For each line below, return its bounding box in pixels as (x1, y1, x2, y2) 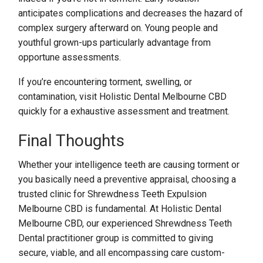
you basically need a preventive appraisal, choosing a (18, 174, 237, 185)
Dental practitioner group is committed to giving (18, 232, 214, 244)
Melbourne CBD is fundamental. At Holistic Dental (18, 203, 222, 214)
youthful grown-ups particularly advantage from (18, 37, 211, 48)
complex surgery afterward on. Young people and (18, 22, 218, 33)
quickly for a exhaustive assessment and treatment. (18, 106, 230, 117)
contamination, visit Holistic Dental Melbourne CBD (18, 91, 227, 102)
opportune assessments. (18, 52, 122, 63)
